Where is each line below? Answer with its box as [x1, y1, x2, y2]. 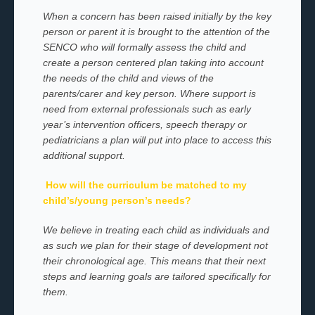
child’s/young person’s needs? [42, 195, 191, 206]
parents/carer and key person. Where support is [42, 88, 256, 99]
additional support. [42, 150, 136, 161]
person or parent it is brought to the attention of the [42, 26, 270, 37]
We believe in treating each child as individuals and [42, 224, 269, 236]
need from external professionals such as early [42, 103, 251, 115]
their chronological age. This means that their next [42, 255, 266, 266]
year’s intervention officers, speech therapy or [42, 119, 247, 130]
